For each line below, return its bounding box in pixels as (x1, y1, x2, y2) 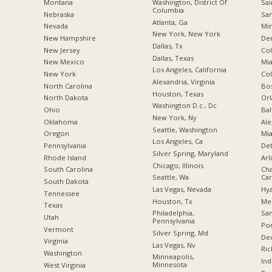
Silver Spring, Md (152, 228, 208, 237)
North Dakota (43, 93, 88, 103)
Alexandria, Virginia (152, 77, 215, 87)
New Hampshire (43, 33, 96, 43)
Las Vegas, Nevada (152, 184, 211, 194)
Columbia (152, 5, 184, 15)
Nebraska (43, 9, 74, 19)
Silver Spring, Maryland (152, 148, 228, 158)
